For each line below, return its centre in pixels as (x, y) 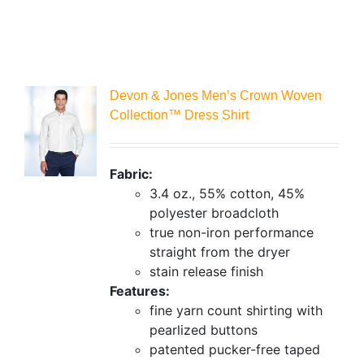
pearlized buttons (203, 329)
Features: (139, 290)
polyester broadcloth (214, 212)
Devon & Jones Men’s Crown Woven (215, 95)
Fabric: (131, 173)
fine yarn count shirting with (236, 310)
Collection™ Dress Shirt (179, 115)
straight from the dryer (219, 251)
